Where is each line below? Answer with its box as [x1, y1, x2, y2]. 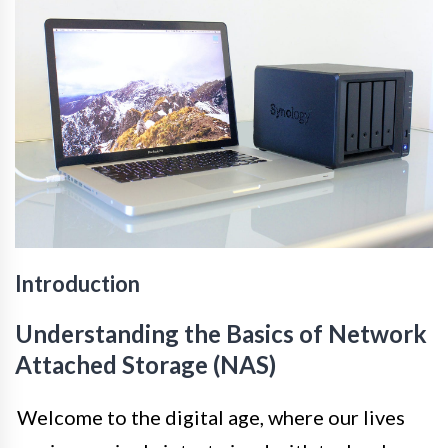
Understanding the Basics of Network [15, 318, 427, 348]
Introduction [15, 269, 140, 297]
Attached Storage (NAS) [15, 349, 276, 379]
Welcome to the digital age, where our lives [17, 404, 405, 429]
